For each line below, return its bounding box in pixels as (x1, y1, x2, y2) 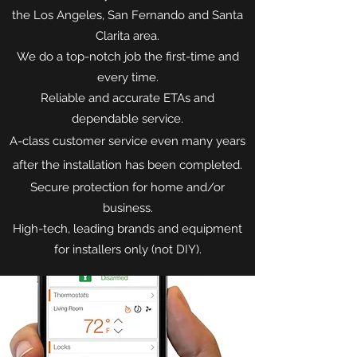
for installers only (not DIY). (53, 242, 202, 257)
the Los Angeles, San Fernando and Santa (12, 8, 243, 22)
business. (102, 201, 153, 215)
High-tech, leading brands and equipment (13, 222, 242, 236)
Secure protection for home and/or (30, 180, 225, 194)
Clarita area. (96, 29, 159, 43)
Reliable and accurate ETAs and (41, 91, 214, 105)
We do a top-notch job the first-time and (16, 49, 239, 64)
